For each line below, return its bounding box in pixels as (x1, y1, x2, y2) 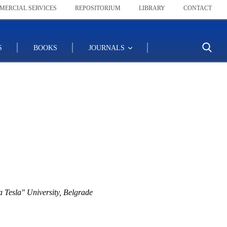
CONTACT (183, 5, 212, 12)
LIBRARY (139, 5, 165, 12)
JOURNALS (89, 44, 127, 52)
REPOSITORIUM (75, 5, 121, 12)
